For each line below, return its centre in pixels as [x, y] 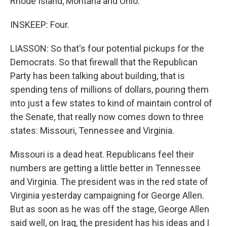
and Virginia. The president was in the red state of [109, 182]
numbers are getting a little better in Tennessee [105, 168]
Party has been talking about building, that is [98, 76]
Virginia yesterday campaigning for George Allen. [107, 195]
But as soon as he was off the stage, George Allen [110, 209]
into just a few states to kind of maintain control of [111, 103]
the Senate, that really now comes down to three [107, 117]
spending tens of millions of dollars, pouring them [109, 89]
